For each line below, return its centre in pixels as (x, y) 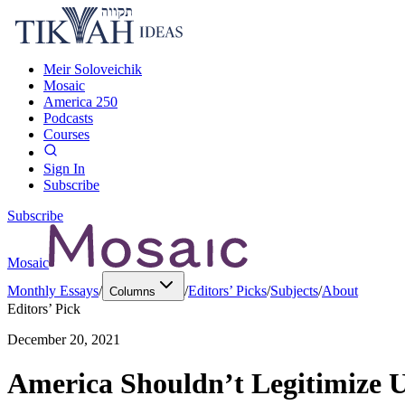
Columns (132, 292)
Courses (66, 134)
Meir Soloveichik (93, 69)
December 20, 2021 (64, 339)
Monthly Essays (53, 291)
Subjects (294, 291)
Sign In (64, 169)
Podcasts (68, 118)
